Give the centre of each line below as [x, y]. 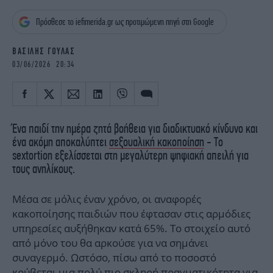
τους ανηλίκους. [44, 168]
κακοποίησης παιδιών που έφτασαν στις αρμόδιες [131, 214]
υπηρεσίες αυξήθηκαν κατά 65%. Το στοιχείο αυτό [131, 229]
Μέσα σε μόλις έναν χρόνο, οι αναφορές [107, 199]
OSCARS [28, 24]
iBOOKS [27, 7]
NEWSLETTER [35, 75]
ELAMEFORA [179, 42]
